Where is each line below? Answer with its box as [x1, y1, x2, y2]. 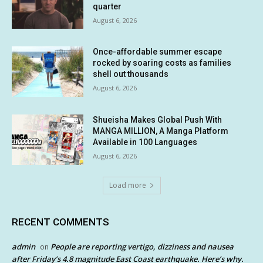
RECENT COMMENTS [12, 215, 109, 228]
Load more [109, 180, 146, 190]
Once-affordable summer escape [93, 47, 222, 57]
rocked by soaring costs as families [93, 58, 232, 68]
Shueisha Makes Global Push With [93, 115, 222, 125]
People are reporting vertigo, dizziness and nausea [50, 241, 234, 252]
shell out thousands [93, 69, 169, 79]
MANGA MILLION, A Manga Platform [93, 126, 229, 136]
